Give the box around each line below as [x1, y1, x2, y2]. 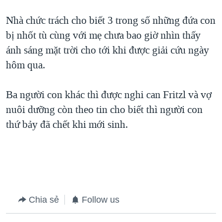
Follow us [82, 194, 119, 205]
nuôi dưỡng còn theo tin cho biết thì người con [6, 102, 203, 116]
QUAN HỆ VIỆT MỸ [20, 8, 81, 16]
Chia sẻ [29, 194, 59, 205]
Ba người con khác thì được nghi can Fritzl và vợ [6, 87, 212, 102]
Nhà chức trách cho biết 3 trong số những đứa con [6, 13, 216, 27]
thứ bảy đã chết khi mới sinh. [6, 117, 128, 131]
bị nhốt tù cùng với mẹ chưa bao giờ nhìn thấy [6, 28, 201, 42]
